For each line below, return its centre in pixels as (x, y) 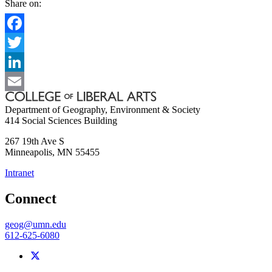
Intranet (19, 172)
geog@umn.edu (36, 224)
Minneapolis (29, 152)
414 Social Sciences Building (61, 120)
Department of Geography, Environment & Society (103, 109)
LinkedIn (22, 81)
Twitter (19, 61)
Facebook (24, 42)
